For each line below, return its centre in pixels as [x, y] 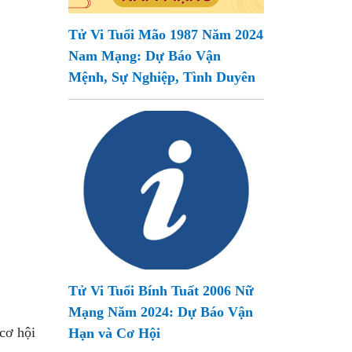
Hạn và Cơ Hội [115, 333]
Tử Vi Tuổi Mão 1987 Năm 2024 [166, 35]
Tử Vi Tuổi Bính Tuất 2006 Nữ [161, 291]
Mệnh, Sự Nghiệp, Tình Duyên [162, 77]
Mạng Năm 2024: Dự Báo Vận [161, 312]
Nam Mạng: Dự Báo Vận [145, 56]
